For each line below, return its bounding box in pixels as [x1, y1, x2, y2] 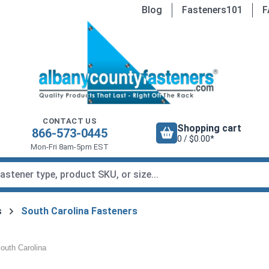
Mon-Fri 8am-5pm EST [31, 142, 109, 151]
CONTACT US [43, 116, 97, 125]
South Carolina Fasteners [21, 205, 138, 217]
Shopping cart [177, 122, 242, 134]
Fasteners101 [182, 4, 243, 16]
